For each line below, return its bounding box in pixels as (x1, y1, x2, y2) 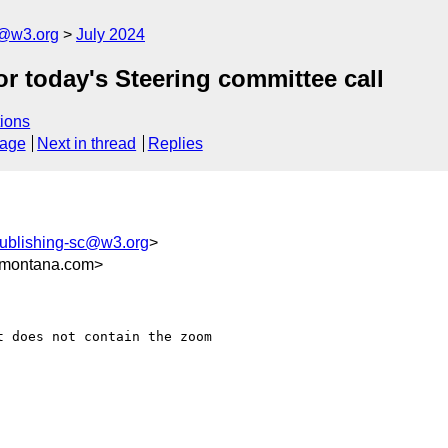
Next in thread (37, 135, 137, 153)
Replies (147, 135, 203, 153)
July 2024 (76, 26, 145, 43)
